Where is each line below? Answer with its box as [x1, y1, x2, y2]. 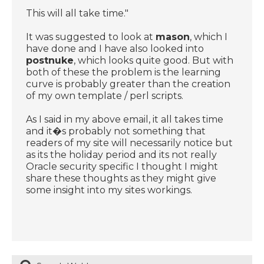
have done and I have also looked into [26, 42, 204, 54]
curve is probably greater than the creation [26, 78, 231, 90]
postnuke [26, 54, 74, 66]
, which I [190, 31, 228, 42]
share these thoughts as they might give [26, 172, 217, 184]
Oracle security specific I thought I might [26, 160, 219, 172]
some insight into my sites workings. [26, 184, 193, 196]
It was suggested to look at [26, 31, 156, 42]
